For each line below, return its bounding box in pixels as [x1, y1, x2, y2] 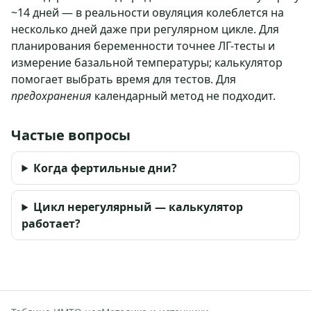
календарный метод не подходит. [92, 87, 276, 103]
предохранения [11, 87, 92, 103]
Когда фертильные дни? [33, 160, 178, 176]
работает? [22, 216, 81, 232]
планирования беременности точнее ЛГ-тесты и [11, 37, 275, 53]
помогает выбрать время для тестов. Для [11, 71, 236, 87]
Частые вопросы [11, 125, 131, 144]
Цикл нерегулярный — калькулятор [33, 199, 244, 215]
